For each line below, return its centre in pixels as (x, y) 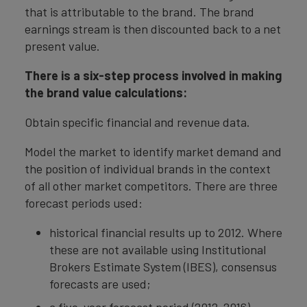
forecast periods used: (84, 203)
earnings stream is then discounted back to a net (153, 29)
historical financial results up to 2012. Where (166, 232)
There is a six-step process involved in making (153, 75)
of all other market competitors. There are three (151, 186)
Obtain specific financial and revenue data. (137, 122)
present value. (62, 46)
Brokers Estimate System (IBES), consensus (163, 267)
